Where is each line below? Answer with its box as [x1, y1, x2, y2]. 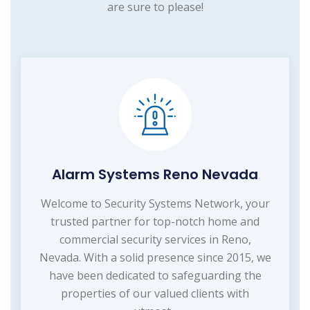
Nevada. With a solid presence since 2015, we [39, 250, 271, 266]
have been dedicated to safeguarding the [48, 268, 262, 284]
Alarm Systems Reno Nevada [52, 165, 258, 185]
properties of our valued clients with [61, 286, 249, 302]
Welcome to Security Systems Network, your [40, 196, 270, 212]
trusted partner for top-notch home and [51, 214, 259, 230]
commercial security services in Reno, [59, 232, 251, 248]
